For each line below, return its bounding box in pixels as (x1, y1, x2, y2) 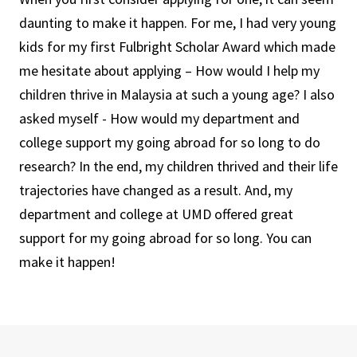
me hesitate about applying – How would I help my (19, 61, 320, 80)
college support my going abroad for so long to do (19, 133, 320, 151)
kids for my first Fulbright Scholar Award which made (19, 37, 335, 56)
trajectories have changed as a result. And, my (19, 181, 292, 199)
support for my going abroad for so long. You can (19, 229, 312, 247)
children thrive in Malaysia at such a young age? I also (19, 85, 335, 104)
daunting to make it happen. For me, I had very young (19, 14, 336, 32)
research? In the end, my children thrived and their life (19, 157, 338, 175)
